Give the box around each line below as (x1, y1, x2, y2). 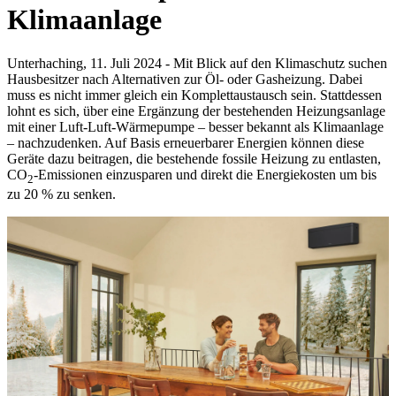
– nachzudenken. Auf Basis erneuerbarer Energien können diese (7, 134, 364, 150)
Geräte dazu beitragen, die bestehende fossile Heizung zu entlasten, (7, 150, 381, 166)
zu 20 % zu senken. (7, 187, 116, 202)
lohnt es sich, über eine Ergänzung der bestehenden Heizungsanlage (7, 103, 385, 118)
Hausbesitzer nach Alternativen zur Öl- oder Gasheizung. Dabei (7, 71, 362, 87)
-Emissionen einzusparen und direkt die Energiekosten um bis (34, 166, 377, 182)
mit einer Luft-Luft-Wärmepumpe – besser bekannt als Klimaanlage (7, 118, 384, 134)
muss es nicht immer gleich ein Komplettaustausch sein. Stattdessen (7, 87, 382, 103)
